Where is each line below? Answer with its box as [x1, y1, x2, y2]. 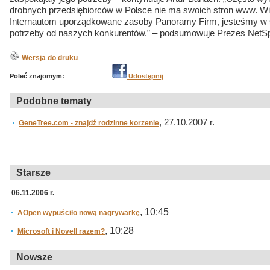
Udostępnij [127, 72, 163, 80]
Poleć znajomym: [10, 72, 64, 80]
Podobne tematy [16, 96, 92, 106]
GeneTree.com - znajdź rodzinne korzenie [19, 119, 159, 127]
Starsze [16, 168, 51, 178]
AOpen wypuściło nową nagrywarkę [17, 209, 140, 217]
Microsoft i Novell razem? [17, 227, 105, 236]
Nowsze [16, 252, 52, 262]
